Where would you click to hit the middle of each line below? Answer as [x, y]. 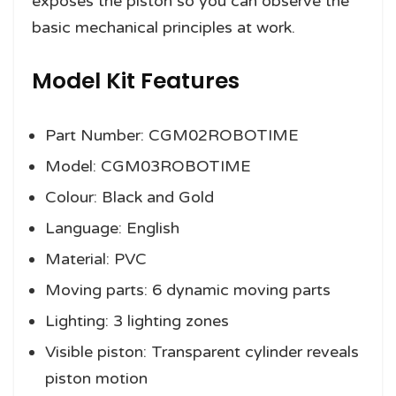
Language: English [112, 228]
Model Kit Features [136, 81]
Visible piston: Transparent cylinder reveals [202, 352]
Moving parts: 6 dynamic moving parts [188, 290]
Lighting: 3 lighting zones [137, 321]
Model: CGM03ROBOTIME [148, 167]
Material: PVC [96, 259]
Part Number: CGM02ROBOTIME [172, 136]
